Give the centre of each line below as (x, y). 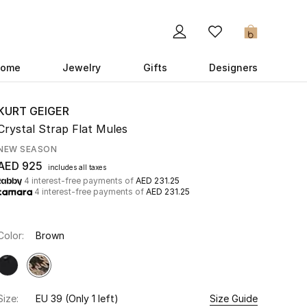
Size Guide (234, 298)
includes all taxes (77, 167)
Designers (233, 67)
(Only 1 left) (92, 298)
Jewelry (82, 67)
